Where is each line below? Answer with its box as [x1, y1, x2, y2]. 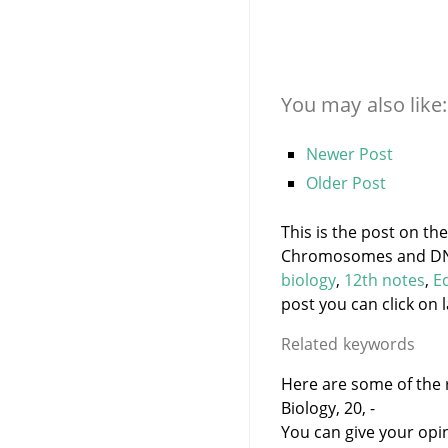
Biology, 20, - [280, 396, 375, 419]
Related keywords [280, 332, 416, 355]
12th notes [343, 268, 425, 291]
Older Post [305, 171, 386, 194]
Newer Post [305, 142, 393, 165]
